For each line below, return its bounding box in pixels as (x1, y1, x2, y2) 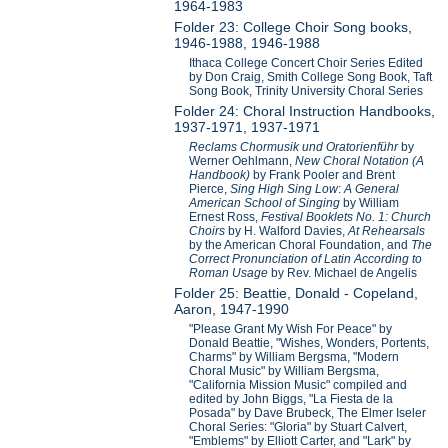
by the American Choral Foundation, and (189, 238, 412, 253)
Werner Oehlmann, (189, 154, 296, 169)
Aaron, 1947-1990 (174, 301, 290, 318)
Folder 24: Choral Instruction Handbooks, (174, 103, 436, 120)
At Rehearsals (348, 224, 426, 239)
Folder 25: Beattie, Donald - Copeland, (174, 285, 419, 302)
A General (341, 182, 400, 197)
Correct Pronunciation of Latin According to (189, 252, 423, 267)
